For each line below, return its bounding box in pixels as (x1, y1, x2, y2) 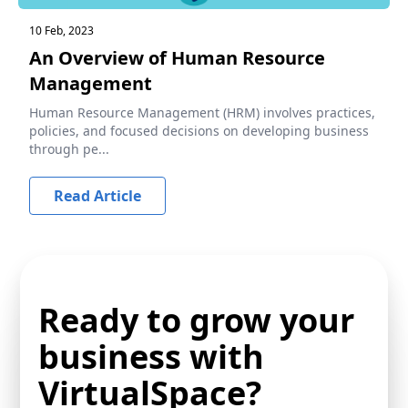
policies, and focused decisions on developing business (29, 122, 369, 139)
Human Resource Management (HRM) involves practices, (29, 104, 375, 121)
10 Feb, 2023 (29, 23, 94, 38)
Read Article (54, 186, 141, 206)
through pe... (29, 140, 109, 158)
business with (38, 334, 265, 379)
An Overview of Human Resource (29, 46, 325, 70)
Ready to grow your (38, 298, 355, 342)
